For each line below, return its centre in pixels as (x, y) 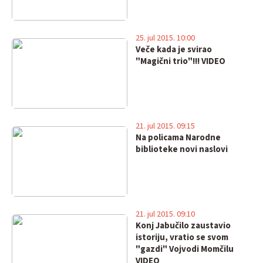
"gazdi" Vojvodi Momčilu (184, 249)
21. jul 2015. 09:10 (165, 214)
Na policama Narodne (178, 138)
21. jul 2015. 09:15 (165, 126)
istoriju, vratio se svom (182, 237)
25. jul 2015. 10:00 (165, 38)
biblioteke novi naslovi (181, 149)
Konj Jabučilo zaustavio (183, 226)
